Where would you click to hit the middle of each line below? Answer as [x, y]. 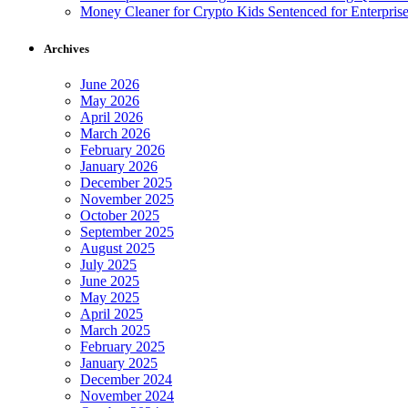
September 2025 [127, 232]
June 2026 [110, 85]
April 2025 [112, 314]
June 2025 [110, 281]
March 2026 [115, 134]
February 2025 [122, 347]
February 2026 [122, 150]
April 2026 [112, 117]
